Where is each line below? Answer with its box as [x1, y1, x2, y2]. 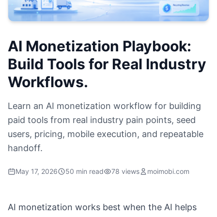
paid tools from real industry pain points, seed [8, 114, 196, 125]
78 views [111, 167, 139, 175]
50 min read [65, 167, 104, 175]
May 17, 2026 [15, 167, 58, 175]
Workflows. [8, 73, 88, 91]
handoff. [8, 142, 43, 153]
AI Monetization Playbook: [8, 37, 191, 55]
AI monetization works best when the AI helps [8, 201, 197, 212]
